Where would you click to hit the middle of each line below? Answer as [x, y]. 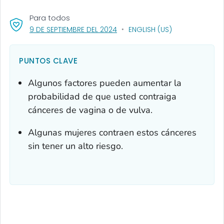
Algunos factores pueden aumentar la [105, 83]
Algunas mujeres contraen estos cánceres [112, 132]
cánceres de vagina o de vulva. [90, 110]
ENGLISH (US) [150, 29]
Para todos [50, 17]
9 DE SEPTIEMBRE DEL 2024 [73, 29]
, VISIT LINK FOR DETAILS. [155, 29]
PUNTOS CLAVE [48, 60]
